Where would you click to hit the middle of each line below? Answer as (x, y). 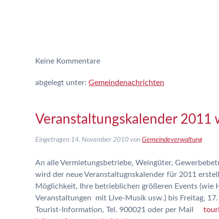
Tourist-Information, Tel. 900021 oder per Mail (119, 210)
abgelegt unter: (62, 83)
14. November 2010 (100, 140)
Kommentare (77, 61)
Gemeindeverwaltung (172, 140)
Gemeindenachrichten (126, 83)
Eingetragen (53, 140)
